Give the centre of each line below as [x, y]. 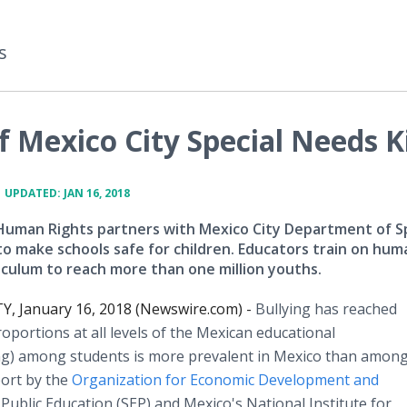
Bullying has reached [326, 309]
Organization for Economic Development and [225, 380]
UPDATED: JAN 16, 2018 [67, 193]
